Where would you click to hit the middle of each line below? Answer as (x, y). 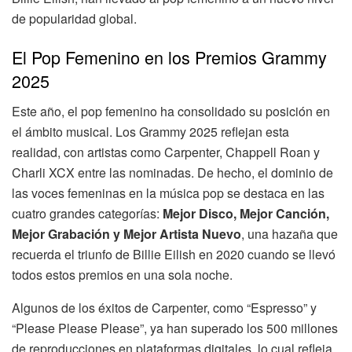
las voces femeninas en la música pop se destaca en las (168, 193)
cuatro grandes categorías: (87, 214)
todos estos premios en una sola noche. (122, 275)
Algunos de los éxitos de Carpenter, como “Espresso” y (164, 308)
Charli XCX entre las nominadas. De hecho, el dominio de (172, 173)
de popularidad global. (74, 18)
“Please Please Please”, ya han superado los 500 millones (175, 328)
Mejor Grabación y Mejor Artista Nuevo (126, 234)
